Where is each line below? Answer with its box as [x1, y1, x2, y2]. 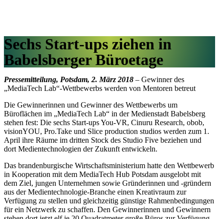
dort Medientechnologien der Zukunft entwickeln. [4, 145, 157, 153]
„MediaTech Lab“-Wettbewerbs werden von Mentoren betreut [4, 84, 196, 92]
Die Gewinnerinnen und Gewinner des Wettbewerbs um [4, 101, 177, 109]
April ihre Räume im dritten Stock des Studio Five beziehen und [4, 136, 201, 144]
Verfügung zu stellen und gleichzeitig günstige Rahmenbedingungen [4, 197, 214, 205]
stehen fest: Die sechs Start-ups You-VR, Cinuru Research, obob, [4, 118, 204, 127]
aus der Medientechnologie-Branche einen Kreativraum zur [4, 188, 186, 196]
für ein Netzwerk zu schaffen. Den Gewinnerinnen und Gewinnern [4, 205, 211, 214]
